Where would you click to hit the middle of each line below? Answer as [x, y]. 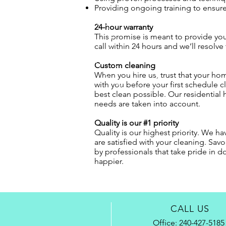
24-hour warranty [124, 27]
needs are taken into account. [147, 104]
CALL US [190, 209]
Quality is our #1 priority [136, 123]
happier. [110, 161]
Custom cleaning [125, 65]
